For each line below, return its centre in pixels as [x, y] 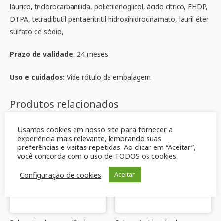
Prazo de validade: [43, 54]
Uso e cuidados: [38, 77]
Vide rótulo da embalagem [109, 77]
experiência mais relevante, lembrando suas [89, 138]
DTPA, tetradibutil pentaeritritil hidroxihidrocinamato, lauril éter [109, 19]
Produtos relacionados [64, 103]
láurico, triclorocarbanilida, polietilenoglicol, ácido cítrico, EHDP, [109, 6]
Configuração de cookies [60, 174]
